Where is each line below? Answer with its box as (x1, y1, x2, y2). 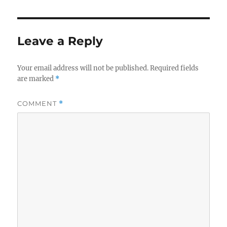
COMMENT (17, 99, 59, 108)
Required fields (150, 64, 199, 73)
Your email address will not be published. (17, 64, 149, 73)
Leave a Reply (17, 34, 103, 49)
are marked (17, 74, 56, 84)
